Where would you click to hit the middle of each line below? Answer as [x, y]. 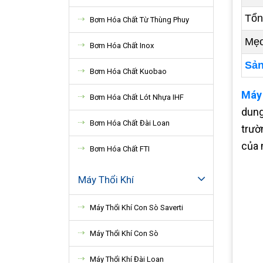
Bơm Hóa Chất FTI [120, 149]
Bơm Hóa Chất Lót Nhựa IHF [137, 97]
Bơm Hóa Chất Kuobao [128, 71]
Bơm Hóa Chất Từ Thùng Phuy [139, 20]
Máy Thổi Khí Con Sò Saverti [136, 208]
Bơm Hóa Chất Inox [122, 45]
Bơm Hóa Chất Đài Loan [130, 123]
